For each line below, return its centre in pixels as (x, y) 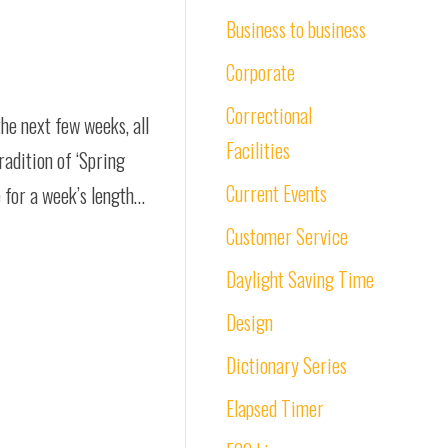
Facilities (258, 150)
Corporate (260, 72)
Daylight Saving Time (300, 279)
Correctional (269, 115)
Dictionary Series (286, 365)
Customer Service (287, 236)
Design (249, 322)
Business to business (296, 29)
